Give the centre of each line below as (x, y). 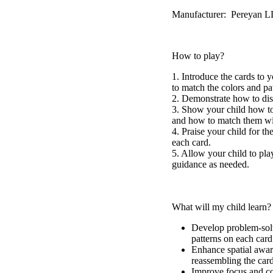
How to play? (198, 56)
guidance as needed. (211, 165)
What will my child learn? (222, 207)
